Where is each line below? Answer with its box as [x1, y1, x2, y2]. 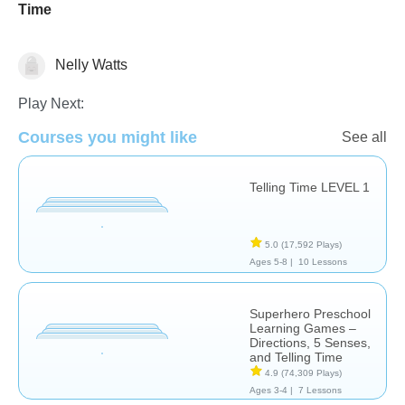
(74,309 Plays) [281, 368, 342, 378]
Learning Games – [250, 321, 356, 335]
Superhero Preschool [250, 306, 371, 321]
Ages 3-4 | [250, 385, 293, 395]
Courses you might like [18, 128, 197, 146]
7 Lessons [297, 385, 342, 395]
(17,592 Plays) [281, 240, 342, 250]
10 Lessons [297, 257, 347, 267]
